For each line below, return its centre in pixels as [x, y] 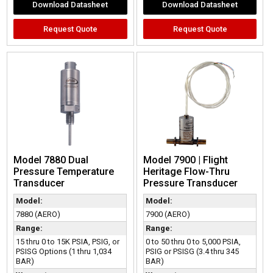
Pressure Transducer [190, 183]
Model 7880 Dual [51, 160]
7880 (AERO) [38, 214]
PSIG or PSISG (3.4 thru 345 [192, 251]
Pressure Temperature [64, 171]
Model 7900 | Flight [185, 160]
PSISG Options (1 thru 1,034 [64, 251]
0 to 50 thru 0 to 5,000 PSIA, [193, 241]
